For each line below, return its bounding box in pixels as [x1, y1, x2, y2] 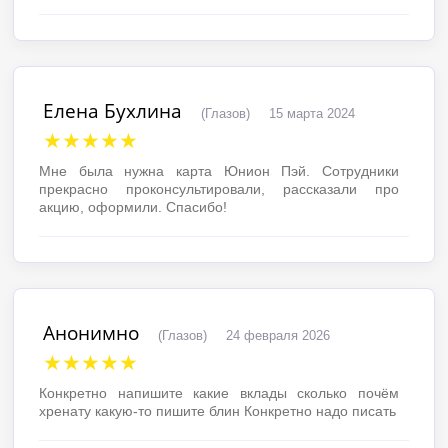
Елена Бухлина [43, 97, 183, 123]
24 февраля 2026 [226, 327, 331, 343]
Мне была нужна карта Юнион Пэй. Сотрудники [39, 162, 399, 179]
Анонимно [43, 319, 140, 345]
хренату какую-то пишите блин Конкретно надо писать [39, 402, 397, 419]
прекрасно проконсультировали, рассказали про [39, 180, 399, 197]
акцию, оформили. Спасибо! [39, 198, 228, 215]
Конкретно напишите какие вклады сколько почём [39, 384, 399, 401]
